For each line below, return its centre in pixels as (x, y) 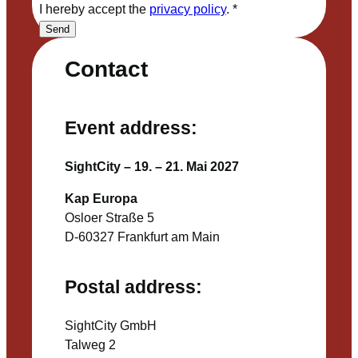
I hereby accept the (94, 9)
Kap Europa (101, 199)
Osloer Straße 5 (109, 218)
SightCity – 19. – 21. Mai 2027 (151, 166)
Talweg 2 (90, 345)
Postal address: (133, 287)
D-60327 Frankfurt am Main (142, 237)
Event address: (131, 128)
